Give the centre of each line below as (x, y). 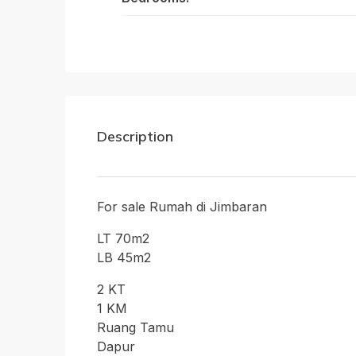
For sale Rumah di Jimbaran (182, 207)
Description (135, 136)
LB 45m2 (124, 257)
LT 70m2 (123, 238)
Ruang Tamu (135, 327)
